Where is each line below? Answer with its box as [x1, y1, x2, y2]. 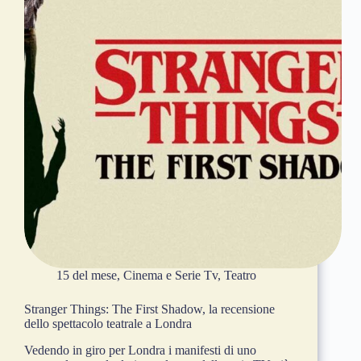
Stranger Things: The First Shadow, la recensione [24, 302, 275, 317]
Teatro [224, 268, 256, 283]
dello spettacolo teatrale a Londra [24, 317, 192, 331]
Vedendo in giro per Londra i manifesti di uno [24, 343, 256, 358]
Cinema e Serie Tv [123, 268, 218, 283]
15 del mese [56, 268, 117, 283]
